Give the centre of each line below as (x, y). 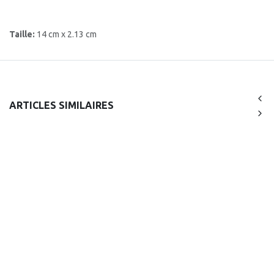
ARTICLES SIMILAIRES (61, 106)
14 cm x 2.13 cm (67, 34)
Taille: (23, 34)
